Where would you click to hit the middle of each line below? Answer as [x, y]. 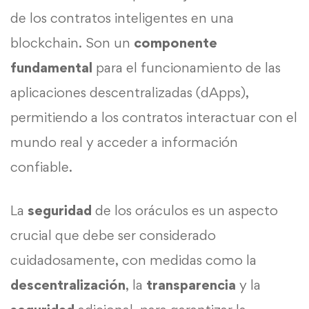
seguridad [60, 210]
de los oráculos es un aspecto [185, 210]
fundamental [51, 67]
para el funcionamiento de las [187, 67]
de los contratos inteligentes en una [122, 18]
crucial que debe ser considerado [113, 235]
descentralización [68, 285]
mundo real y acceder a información [124, 142]
